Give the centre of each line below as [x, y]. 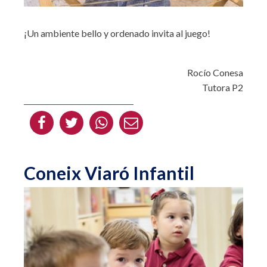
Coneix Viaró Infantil [109, 173]
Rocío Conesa [215, 72]
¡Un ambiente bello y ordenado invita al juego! [117, 33]
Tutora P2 [223, 87]
